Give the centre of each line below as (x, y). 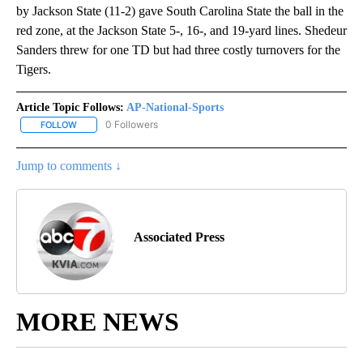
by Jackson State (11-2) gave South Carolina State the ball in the (180, 11)
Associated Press (179, 237)
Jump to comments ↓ (69, 165)
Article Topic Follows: (70, 107)
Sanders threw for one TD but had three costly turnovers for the (178, 49)
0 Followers (132, 124)
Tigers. (34, 69)
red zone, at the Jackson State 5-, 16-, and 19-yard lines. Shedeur (181, 30)
